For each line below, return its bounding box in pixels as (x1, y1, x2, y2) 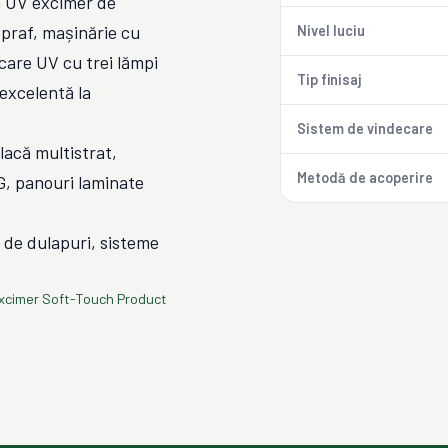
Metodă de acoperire (297, 169, 433, 186)
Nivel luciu (297, 22, 365, 39)
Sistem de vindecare (297, 120, 433, 137)
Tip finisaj (297, 71, 361, 88)
